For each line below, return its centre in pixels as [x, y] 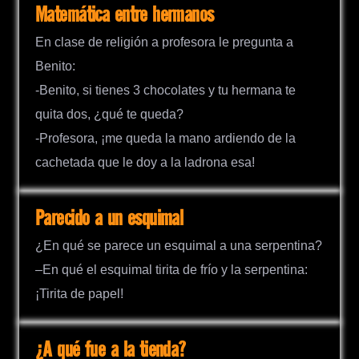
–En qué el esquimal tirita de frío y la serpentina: [171, 270]
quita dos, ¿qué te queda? [109, 115]
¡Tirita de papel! [79, 294]
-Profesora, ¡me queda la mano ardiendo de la [165, 139]
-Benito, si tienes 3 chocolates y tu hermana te [165, 91]
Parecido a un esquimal [109, 220]
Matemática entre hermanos [125, 16]
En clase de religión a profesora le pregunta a [164, 42]
